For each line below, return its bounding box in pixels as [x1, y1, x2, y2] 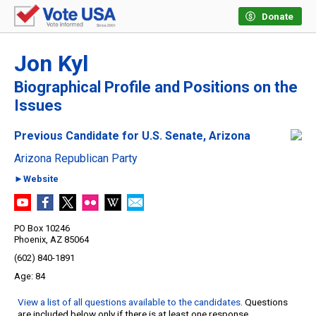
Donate [262, 11, 293, 22]
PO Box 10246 [14, 223, 70, 234]
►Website [14, 174, 59, 185]
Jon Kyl [14, 50, 88, 78]
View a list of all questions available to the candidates [18, 296, 241, 308]
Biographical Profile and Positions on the [14, 78, 298, 97]
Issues [14, 97, 62, 115]
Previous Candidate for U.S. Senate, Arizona [14, 129, 250, 143]
